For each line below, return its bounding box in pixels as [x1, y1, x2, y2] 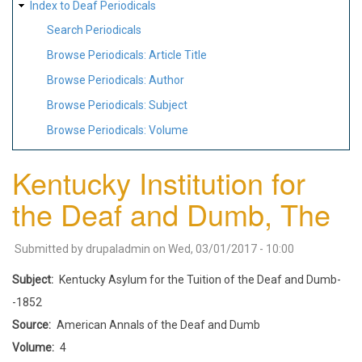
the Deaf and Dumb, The [12, 192, 330, 234]
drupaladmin [86, 242, 150, 255]
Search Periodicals [47, 23, 141, 37]
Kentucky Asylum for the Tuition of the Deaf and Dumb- [59, 272, 341, 286]
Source [12, 318, 48, 331]
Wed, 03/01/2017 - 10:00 [168, 242, 294, 255]
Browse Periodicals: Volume [47, 123, 188, 137]
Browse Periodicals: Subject [47, 98, 187, 112]
